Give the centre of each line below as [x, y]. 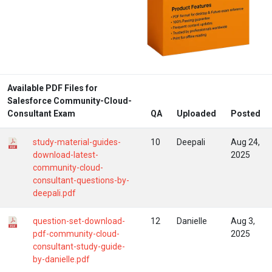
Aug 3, [243, 221]
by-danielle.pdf [61, 259]
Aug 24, [245, 142]
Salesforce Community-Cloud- [70, 100]
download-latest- [66, 155]
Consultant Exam [41, 113]
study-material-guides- [77, 142]
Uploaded [196, 113]
